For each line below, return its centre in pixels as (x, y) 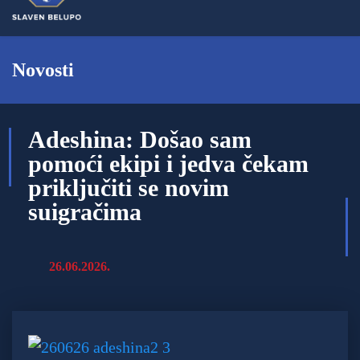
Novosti (43, 70)
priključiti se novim (129, 188)
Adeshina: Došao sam (140, 140)
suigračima (85, 212)
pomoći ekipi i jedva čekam (168, 164)
